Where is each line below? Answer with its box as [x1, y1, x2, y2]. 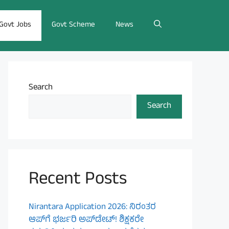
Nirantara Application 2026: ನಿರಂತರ [29, 200, 156, 215]
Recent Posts [29, 165, 127, 195]
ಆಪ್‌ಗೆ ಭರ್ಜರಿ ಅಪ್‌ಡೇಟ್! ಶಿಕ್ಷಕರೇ [29, 213, 144, 227]
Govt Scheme [52, 19, 95, 32]
